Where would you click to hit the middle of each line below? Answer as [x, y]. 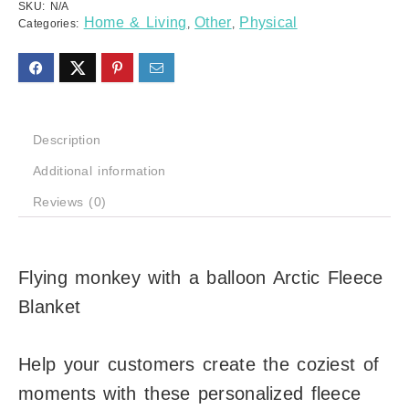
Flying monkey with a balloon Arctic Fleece [201, 278]
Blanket [50, 307]
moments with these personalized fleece [190, 394]
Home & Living [135, 23]
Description [67, 140]
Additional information [100, 171]
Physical [268, 23]
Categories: [51, 24]
